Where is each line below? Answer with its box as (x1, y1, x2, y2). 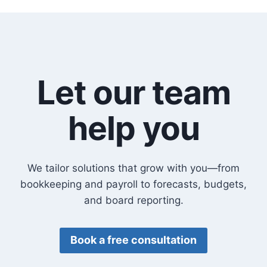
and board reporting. (83, 194, 184, 207)
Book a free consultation (70, 234, 197, 247)
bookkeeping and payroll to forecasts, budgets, (20, 178, 247, 191)
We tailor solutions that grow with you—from (27, 162, 240, 175)
